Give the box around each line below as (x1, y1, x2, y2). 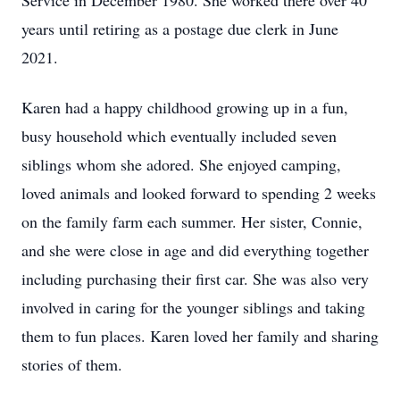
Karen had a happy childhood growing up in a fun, (21, 96, 348, 118)
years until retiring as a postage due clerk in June (21, 18, 338, 39)
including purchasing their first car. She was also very (21, 268, 369, 289)
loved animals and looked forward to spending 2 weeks (21, 182, 376, 204)
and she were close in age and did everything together (21, 239, 369, 261)
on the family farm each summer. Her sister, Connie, (21, 211, 362, 232)
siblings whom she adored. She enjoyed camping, (21, 154, 341, 175)
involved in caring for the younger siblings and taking (21, 296, 365, 318)
